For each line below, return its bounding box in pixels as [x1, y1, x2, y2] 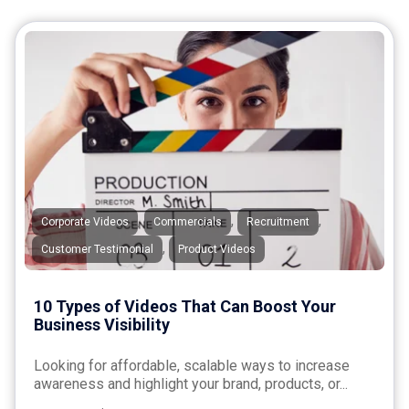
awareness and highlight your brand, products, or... [34, 374, 348, 393]
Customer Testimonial [41, 242, 153, 256]
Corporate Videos [41, 215, 129, 228]
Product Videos [178, 242, 256, 256]
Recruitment [246, 215, 309, 228]
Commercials [153, 215, 222, 228]
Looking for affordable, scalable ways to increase [34, 356, 350, 374]
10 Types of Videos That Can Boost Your [34, 296, 336, 316]
